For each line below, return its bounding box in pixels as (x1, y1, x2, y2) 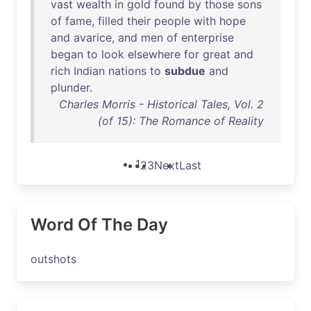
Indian (74, 64, 105, 78)
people (154, 14, 190, 28)
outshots (31, 252, 76, 266)
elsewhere (128, 47, 180, 61)
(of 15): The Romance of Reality (98, 114, 264, 128)
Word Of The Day (31, 215, 168, 235)
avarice (74, 31, 112, 44)
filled (98, 14, 124, 28)
